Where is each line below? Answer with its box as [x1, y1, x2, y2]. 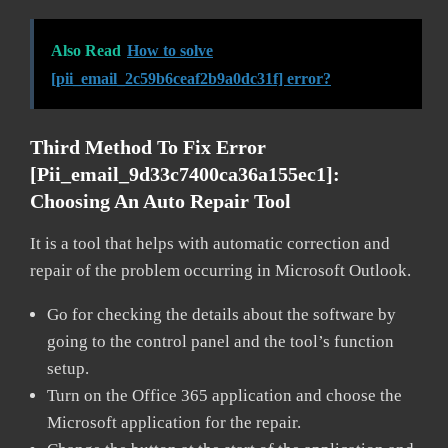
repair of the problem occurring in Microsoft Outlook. [30, 260, 411, 280]
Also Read [51, 41, 121, 59]
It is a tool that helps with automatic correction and [30, 233, 390, 253]
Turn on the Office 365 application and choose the [47, 385, 402, 405]
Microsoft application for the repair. [47, 412, 301, 432]
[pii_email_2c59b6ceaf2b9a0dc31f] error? [51, 69, 331, 87]
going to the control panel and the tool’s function [47, 331, 394, 351]
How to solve [127, 41, 213, 59]
